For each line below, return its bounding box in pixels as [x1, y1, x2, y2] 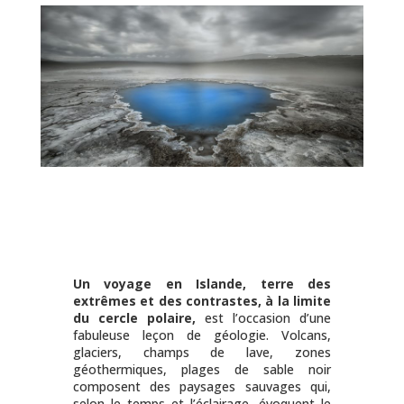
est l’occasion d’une [195, 309, 332, 327]
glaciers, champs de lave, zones [72, 344, 332, 362]
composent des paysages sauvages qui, [72, 378, 332, 396]
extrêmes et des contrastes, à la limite [72, 292, 332, 310]
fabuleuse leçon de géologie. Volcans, [72, 326, 332, 344]
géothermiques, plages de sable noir [72, 361, 332, 379]
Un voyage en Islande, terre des [72, 275, 332, 293]
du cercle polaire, [72, 309, 196, 327]
